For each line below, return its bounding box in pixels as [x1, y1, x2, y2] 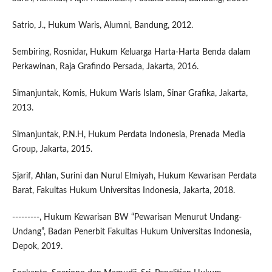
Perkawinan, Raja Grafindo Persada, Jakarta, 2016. [12, 63, 199, 72]
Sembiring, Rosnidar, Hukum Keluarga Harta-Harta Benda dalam [12, 48, 251, 57]
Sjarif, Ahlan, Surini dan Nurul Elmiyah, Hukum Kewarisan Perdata [12, 172, 257, 181]
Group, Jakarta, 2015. [12, 145, 92, 154]
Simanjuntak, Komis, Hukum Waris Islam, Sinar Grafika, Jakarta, [12, 89, 248, 98]
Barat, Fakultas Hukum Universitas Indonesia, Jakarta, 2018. [12, 186, 235, 195]
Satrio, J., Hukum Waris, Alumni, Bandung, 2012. [12, 21, 193, 30]
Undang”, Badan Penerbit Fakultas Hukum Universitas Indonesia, [12, 228, 251, 237]
